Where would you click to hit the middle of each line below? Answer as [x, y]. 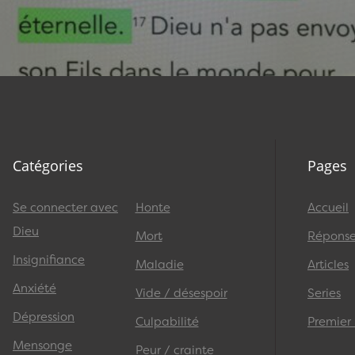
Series [324, 293]
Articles [328, 264]
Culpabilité [167, 321]
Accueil [328, 207]
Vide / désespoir [181, 293]
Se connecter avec [65, 207]
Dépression [44, 317]
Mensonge [42, 345]
